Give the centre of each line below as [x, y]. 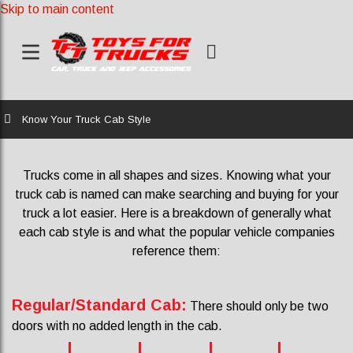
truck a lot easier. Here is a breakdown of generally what [176, 213]
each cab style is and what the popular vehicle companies [176, 232]
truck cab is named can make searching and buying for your [176, 194]
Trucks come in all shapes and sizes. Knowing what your [176, 175]
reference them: [176, 251]
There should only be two [258, 306]
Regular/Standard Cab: [99, 305]
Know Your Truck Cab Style [86, 119]
